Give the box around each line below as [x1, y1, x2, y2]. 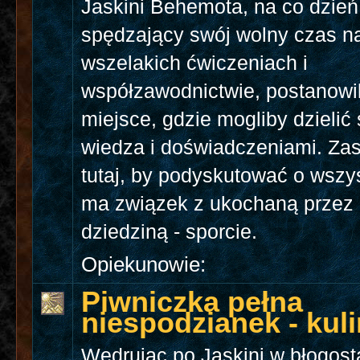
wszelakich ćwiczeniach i [81, 52, 309, 75]
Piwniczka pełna [81, 285, 304, 319]
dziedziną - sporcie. [81, 221, 258, 243]
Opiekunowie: [81, 252, 207, 277]
